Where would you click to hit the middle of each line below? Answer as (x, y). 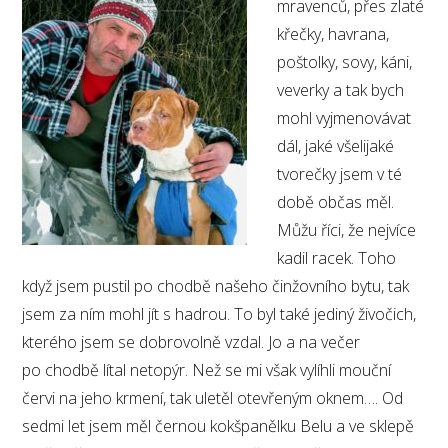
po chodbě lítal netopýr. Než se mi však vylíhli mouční (207, 370)
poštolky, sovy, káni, (345, 62)
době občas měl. (336, 202)
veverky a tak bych (341, 90)
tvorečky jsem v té (340, 174)
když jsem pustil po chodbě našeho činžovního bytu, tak (216, 286)
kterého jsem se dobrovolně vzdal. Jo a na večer (191, 342)
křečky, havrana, (333, 34)
